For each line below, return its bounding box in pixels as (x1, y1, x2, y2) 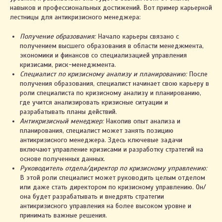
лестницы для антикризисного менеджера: (10, 13, 141, 21)
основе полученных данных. (20, 155, 105, 163)
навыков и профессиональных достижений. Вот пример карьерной (10, 3, 212, 12)
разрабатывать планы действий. (20, 108, 117, 116)
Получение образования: (20, 32, 98, 41)
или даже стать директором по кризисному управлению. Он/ (20, 183, 206, 191)
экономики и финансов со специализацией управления (20, 51, 187, 59)
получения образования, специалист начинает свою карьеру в (20, 79, 209, 88)
